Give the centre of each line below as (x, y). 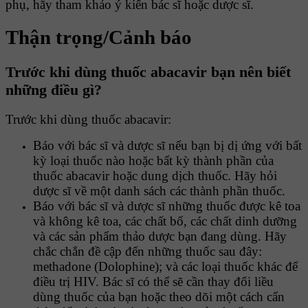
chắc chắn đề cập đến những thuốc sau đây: (147, 251)
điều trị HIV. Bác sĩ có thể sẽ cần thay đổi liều (153, 281)
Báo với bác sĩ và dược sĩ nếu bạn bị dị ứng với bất (167, 145)
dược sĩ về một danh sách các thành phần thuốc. (159, 190)
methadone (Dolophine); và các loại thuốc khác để (165, 266)
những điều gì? (54, 90)
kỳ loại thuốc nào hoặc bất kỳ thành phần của (153, 160)
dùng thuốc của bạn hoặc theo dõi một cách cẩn (159, 296)
